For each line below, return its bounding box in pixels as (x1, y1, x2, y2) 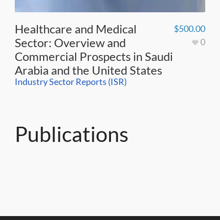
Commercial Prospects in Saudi (15, 49, 173, 63)
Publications (15, 121, 129, 146)
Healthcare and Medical (15, 21, 137, 36)
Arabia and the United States (15, 62, 162, 77)
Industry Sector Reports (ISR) (15, 76, 127, 87)
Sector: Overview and (15, 35, 126, 50)
